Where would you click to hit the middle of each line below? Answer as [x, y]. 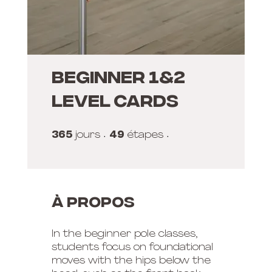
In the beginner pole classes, [124, 234]
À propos [93, 203]
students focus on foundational [132, 247]
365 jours [113, 132]
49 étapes [177, 132]
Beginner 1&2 [118, 78]
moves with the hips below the [131, 261]
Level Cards [115, 102]
